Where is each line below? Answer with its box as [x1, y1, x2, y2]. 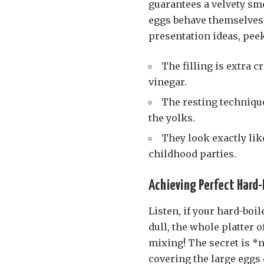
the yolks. [148, 111, 195, 124]
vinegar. [148, 75, 187, 88]
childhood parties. [148, 147, 236, 160]
